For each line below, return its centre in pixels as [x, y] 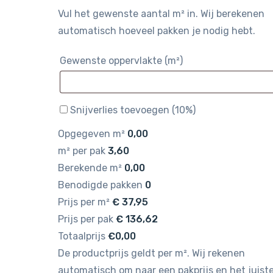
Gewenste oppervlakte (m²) [121, 61]
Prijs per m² [83, 202]
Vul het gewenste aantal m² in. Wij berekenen [161, 14]
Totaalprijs [81, 236]
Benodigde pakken [100, 185]
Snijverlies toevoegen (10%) [133, 110]
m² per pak [81, 151]
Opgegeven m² [91, 134]
